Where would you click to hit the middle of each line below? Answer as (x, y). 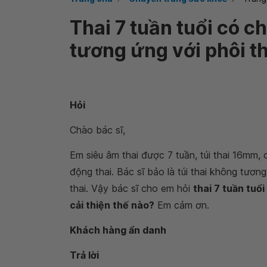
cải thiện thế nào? (112, 205)
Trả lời (84, 255)
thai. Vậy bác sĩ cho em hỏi (131, 188)
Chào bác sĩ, (97, 130)
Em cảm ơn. (182, 205)
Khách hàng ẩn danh (118, 230)
